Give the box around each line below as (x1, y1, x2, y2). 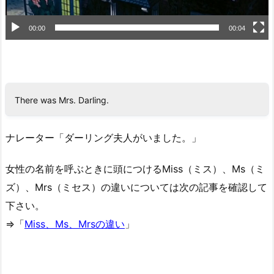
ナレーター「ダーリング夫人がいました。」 (6, 131, 201, 144)
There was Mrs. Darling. (15, 95, 109, 106)
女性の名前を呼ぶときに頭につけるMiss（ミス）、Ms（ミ (6, 162, 265, 175)
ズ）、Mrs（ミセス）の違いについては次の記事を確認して (6, 180, 267, 193)
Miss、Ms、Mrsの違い (24, 217, 125, 230)
